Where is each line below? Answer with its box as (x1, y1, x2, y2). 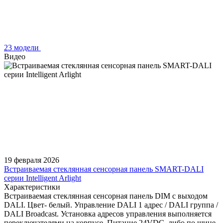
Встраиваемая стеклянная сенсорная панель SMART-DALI (4, 164, 204, 173)
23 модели (4, 43, 41, 52)
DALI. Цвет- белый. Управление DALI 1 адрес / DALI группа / (4, 200, 218, 209)
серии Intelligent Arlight (4, 173, 81, 182)
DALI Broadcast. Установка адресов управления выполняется (4, 209, 212, 218)
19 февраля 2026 (4, 155, 59, 164)
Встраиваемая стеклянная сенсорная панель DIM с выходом (4, 191, 208, 200)
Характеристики (4, 182, 60, 191)
